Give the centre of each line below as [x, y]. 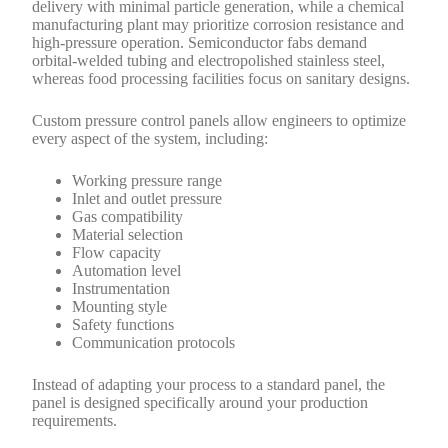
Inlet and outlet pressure [147, 198]
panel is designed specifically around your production [200, 402]
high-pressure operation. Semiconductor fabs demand [200, 42]
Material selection [128, 234]
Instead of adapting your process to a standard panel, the [209, 384]
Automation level [127, 270]
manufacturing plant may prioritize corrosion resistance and [218, 24]
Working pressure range [147, 180]
